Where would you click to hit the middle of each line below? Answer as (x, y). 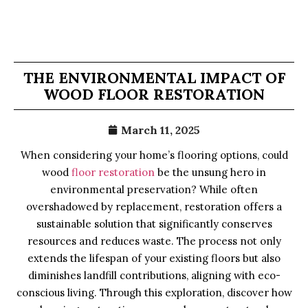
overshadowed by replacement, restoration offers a (154, 207)
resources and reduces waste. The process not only (154, 241)
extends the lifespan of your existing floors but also (154, 258)
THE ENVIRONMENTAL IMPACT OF (154, 78)
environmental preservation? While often (154, 189)
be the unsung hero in (210, 172)
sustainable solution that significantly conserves (154, 224)
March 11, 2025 (161, 130)
